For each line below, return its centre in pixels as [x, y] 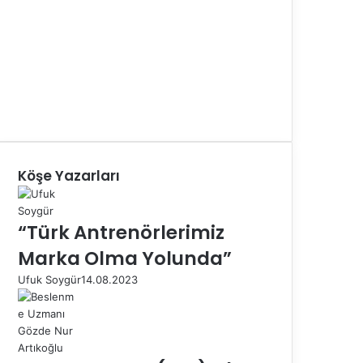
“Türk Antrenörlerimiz [121, 232]
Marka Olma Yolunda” [125, 258]
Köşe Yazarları [69, 175]
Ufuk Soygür [49, 279]
